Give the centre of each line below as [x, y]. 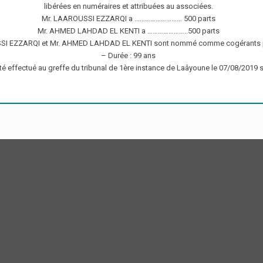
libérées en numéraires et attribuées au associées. [128, 6]
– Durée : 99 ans [129, 56]
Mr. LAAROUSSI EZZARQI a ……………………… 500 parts [128, 19]
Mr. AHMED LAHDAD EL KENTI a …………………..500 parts [128, 31]
